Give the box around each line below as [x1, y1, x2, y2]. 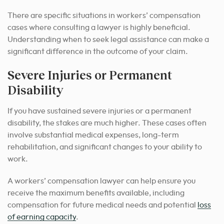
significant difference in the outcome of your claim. [7, 47, 188, 56]
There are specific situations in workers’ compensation [7, 11, 200, 20]
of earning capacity [7, 213, 76, 221]
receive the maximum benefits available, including [7, 189, 184, 197]
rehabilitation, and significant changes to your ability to [7, 143, 202, 151]
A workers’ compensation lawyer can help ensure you [7, 177, 195, 185]
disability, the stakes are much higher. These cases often [7, 119, 206, 127]
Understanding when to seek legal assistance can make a [7, 35, 209, 44]
